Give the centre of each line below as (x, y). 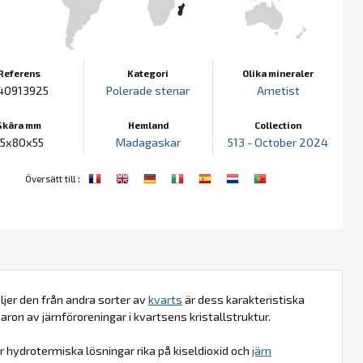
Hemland (148, 124)
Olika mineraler (278, 73)
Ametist (278, 90)
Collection (278, 124)
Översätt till (50, 178)
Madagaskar (148, 142)
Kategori (148, 73)
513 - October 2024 (278, 142)
